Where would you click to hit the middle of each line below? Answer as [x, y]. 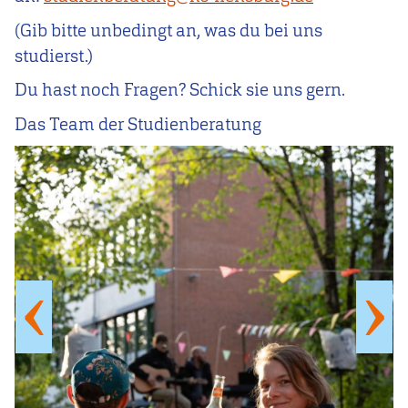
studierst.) [54, 56]
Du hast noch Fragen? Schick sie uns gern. [180, 90]
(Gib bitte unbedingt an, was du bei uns [168, 30]
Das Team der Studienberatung [138, 124]
